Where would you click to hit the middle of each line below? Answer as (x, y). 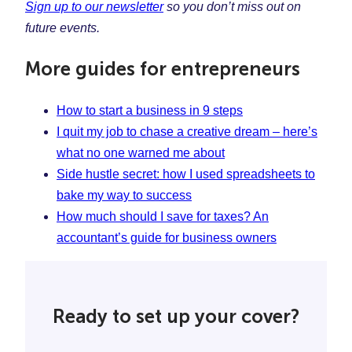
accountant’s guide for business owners (167, 237)
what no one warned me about (141, 152)
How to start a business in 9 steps (150, 110)
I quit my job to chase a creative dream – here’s (187, 131)
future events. (62, 27)
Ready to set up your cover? (176, 316)
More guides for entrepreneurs (163, 68)
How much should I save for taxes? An (163, 216)
